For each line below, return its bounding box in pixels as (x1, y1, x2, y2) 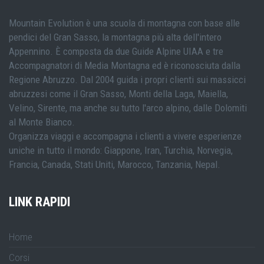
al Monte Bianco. (9, 116, 75, 128)
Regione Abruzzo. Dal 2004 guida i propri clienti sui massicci (9, 74, 246, 86)
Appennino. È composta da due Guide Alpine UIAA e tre (9, 45, 223, 58)
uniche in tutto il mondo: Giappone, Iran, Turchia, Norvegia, (9, 144, 233, 157)
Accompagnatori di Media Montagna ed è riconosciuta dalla (9, 60, 240, 72)
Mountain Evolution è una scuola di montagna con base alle (9, 17, 240, 29)
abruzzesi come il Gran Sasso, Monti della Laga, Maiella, (9, 88, 228, 100)
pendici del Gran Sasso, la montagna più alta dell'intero (9, 31, 222, 44)
